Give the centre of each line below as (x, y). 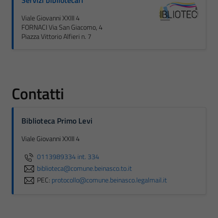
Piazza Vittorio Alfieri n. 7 (56, 36)
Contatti (38, 93)
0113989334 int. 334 (68, 156)
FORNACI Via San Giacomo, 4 (62, 27)
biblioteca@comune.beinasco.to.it (84, 168)
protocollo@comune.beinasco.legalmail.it (109, 180)
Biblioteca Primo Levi (57, 121)
